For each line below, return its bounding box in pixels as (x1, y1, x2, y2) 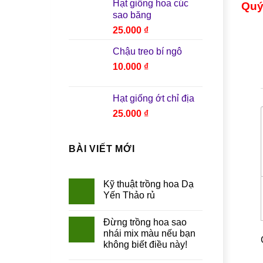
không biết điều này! (103, 240, 187, 250)
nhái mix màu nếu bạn (103, 228, 195, 239)
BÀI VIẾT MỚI (69, 143, 135, 154)
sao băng (113, 9, 151, 20)
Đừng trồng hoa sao (103, 217, 187, 228)
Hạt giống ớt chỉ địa (113, 93, 194, 103)
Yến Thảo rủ (103, 190, 155, 201)
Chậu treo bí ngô (113, 46, 182, 56)
